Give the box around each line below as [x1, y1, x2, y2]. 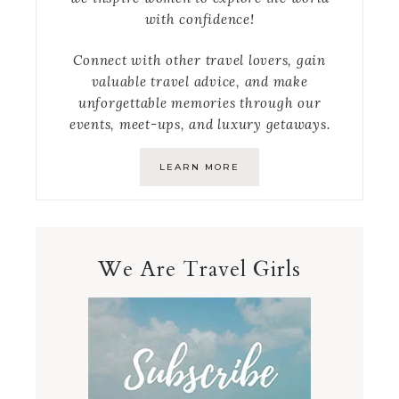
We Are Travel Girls [98, 255, 301, 285]
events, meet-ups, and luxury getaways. [69, 116, 330, 134]
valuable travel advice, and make [91, 73, 308, 91]
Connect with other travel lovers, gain [73, 52, 326, 69]
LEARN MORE [159, 161, 240, 174]
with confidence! [144, 11, 255, 28]
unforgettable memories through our [77, 94, 322, 112]
